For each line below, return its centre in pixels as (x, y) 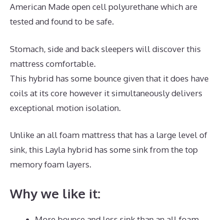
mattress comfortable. (53, 63)
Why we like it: (55, 193)
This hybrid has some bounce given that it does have (109, 78)
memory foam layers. (51, 165)
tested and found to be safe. (62, 22)
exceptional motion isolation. (65, 108)
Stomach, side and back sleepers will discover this (105, 49)
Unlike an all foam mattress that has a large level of (109, 135)
